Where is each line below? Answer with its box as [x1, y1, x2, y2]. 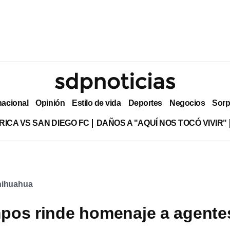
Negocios [169, 98, 205, 107]
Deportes [128, 98, 162, 107]
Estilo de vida [72, 98, 121, 107]
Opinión [35, 98, 65, 107]
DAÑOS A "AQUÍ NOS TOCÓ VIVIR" [96, 118, 227, 127]
